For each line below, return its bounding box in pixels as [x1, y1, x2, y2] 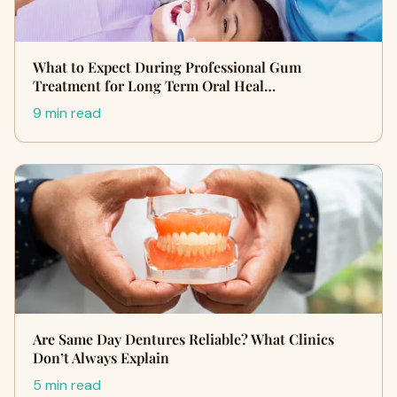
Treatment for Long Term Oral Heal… [33, 76, 276, 95]
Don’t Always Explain [33, 348, 169, 367]
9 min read [33, 104, 101, 122]
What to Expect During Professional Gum [33, 58, 301, 76]
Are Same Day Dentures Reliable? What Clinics [33, 330, 334, 348]
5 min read [33, 376, 101, 394]
